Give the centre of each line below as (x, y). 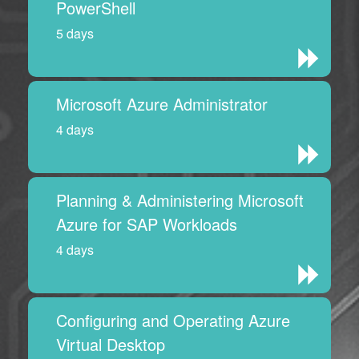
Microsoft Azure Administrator (162, 104)
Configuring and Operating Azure (173, 321)
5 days (75, 34)
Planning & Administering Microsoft (180, 200)
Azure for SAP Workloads (147, 224)
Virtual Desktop (111, 345)
